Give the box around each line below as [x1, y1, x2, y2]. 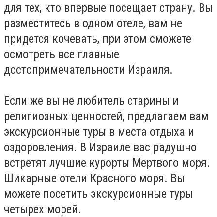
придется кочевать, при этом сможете [4, 32, 191, 46]
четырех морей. [4, 202, 81, 216]
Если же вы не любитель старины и [4, 94, 179, 108]
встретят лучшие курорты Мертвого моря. [4, 156, 210, 170]
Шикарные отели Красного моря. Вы [4, 171, 185, 185]
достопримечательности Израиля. [4, 63, 173, 77]
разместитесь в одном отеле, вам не [4, 16, 182, 30]
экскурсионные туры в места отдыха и [4, 125, 194, 139]
